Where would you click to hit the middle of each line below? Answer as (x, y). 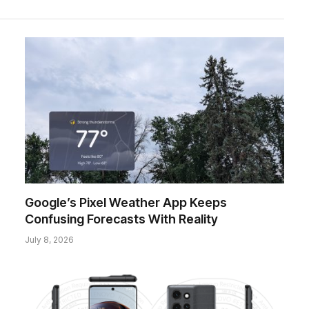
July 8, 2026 (49, 239)
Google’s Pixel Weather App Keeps (126, 202)
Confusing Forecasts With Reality (121, 219)
